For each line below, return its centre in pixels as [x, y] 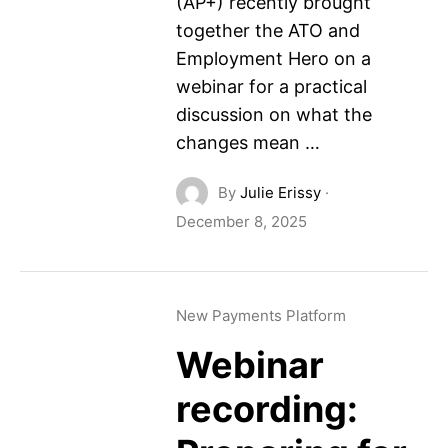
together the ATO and [267, 30]
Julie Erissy [280, 192]
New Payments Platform [260, 315]
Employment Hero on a [273, 58]
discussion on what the [273, 114]
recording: [266, 409]
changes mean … [247, 142]
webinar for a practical [271, 86]
